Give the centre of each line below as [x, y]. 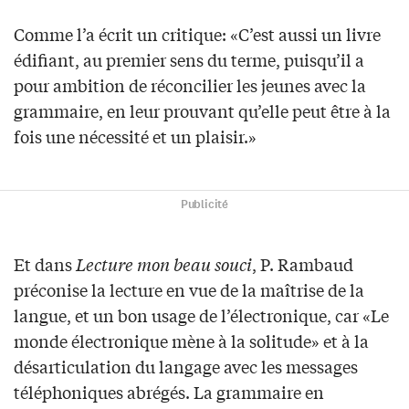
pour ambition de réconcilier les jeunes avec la [190, 85]
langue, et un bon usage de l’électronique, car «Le [201, 315]
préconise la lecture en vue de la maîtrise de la [189, 290]
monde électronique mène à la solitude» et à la [191, 341]
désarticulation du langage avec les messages [186, 367]
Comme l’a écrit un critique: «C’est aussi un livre [197, 34]
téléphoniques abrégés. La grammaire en [169, 392]
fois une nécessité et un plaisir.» [135, 136]
